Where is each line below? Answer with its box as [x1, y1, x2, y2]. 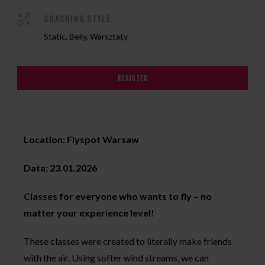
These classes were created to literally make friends [24, 235, 232, 247]
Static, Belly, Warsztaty [44, 31, 128, 41]
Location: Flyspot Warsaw [24, 134, 139, 145]
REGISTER [117, 73, 148, 83]
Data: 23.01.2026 [24, 162, 97, 173]
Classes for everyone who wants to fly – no [24, 190, 212, 202]
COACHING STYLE [44, 12, 111, 24]
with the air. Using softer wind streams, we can [24, 252, 209, 263]
